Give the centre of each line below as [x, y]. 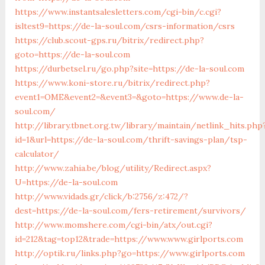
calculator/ [37, 153]
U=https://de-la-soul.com [66, 182]
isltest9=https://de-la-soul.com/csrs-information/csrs [125, 26]
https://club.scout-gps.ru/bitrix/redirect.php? [109, 40]
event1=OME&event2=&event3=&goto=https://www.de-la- [129, 97]
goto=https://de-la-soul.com [72, 54]
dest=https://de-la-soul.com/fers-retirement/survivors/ [130, 210]
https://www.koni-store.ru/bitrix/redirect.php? [112, 83]
